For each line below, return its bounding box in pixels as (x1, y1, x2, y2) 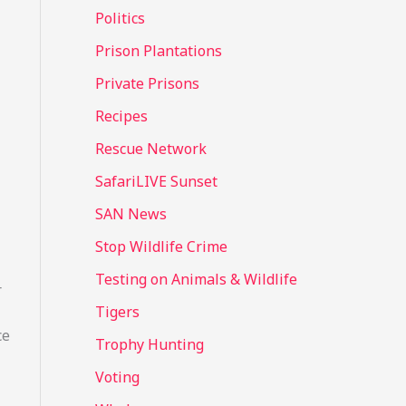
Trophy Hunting (94, 334, 204, 355)
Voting (94, 367, 140, 388)
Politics (94, 8, 145, 29)
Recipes (94, 106, 148, 127)
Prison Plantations (94, 41, 222, 62)
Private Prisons (94, 73, 199, 94)
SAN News (94, 204, 167, 225)
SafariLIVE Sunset (94, 171, 217, 192)
